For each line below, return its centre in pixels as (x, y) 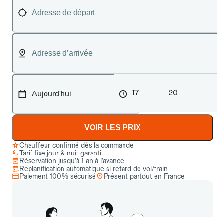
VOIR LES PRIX (112, 128)
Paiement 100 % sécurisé (58, 176)
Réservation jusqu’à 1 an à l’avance (72, 161)
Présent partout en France (144, 176)
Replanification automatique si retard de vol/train (93, 169)
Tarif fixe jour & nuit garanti (60, 153)
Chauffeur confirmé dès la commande (77, 145)
